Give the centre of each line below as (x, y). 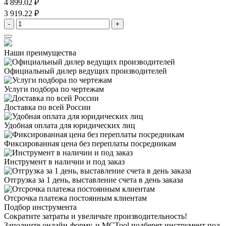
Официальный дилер (40, 71)
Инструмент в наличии (44, 162)
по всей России (63, 107)
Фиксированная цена (41, 144)
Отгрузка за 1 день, (37, 180)
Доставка (20, 107)
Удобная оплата (31, 126)
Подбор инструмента (40, 207)
